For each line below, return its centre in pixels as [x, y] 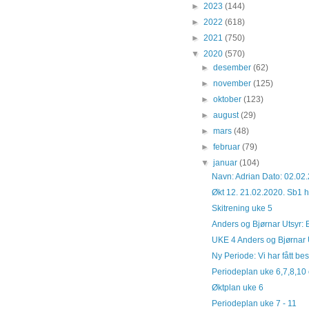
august [227, 115]
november [233, 83]
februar [228, 147]
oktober [229, 99]
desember [233, 67]
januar [227, 162]
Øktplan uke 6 [237, 287]
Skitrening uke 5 [242, 208]
